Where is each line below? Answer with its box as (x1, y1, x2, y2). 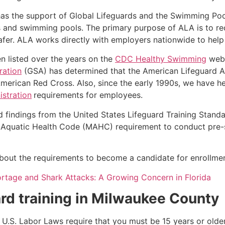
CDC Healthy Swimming (115, 54, 206, 64)
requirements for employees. (34, 90, 143, 100)
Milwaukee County (91, 189, 219, 207)
